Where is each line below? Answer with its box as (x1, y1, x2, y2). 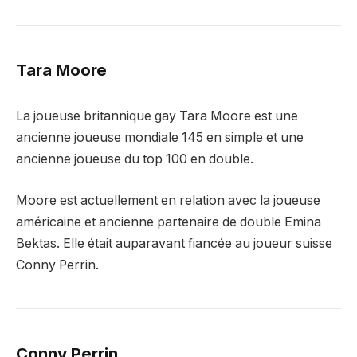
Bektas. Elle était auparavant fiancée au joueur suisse (16, 235, 332, 251)
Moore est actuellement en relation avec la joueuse (16, 192, 320, 208)
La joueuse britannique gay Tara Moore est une (16, 108, 298, 124)
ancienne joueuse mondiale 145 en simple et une (16, 130, 304, 146)
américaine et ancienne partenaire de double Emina (16, 214, 321, 229)
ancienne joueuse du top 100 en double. (16, 151, 253, 167)
